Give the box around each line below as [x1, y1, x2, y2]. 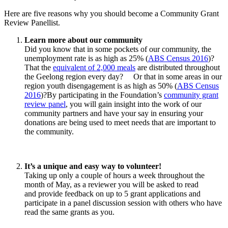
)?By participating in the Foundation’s [41, 90, 164, 99]
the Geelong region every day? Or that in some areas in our [24, 72, 222, 81]
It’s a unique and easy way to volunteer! [24, 161, 161, 170]
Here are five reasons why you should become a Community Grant [4, 9, 219, 18]
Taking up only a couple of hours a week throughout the [24, 170, 205, 180]
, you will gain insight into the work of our [66, 99, 202, 108]
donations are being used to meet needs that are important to [24, 118, 216, 127]
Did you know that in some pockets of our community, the [24, 44, 211, 53]
